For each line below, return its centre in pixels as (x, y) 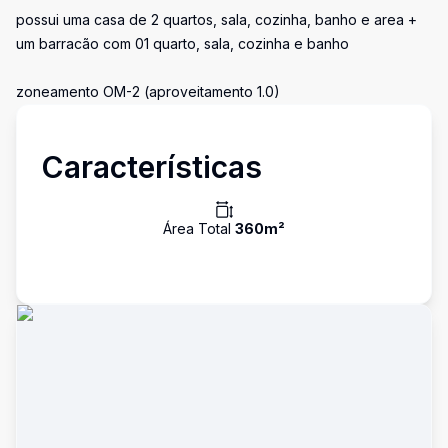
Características (151, 167)
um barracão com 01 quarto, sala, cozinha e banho (182, 43)
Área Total (199, 228)
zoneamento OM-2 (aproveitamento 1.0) (148, 91)
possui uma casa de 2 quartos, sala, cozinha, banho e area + (216, 19)
